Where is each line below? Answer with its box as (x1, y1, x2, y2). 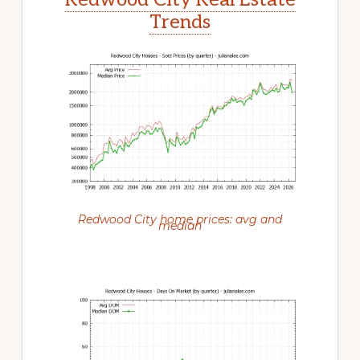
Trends (149, 10, 211, 34)
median (158, 218, 202, 233)
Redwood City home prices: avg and (78, 211, 282, 227)
